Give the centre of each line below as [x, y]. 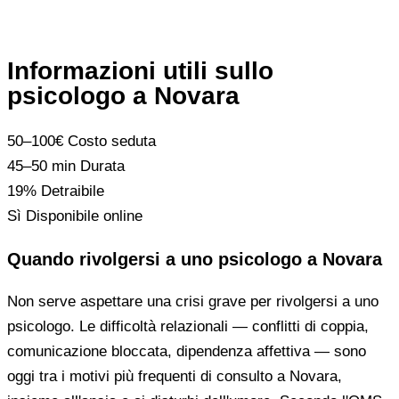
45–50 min [41, 167]
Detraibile [73, 191]
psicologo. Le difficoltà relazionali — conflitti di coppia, [188, 326]
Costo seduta [112, 142]
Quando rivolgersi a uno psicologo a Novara [195, 259]
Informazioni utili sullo [140, 71]
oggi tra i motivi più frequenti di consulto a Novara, [175, 376]
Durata [102, 167]
